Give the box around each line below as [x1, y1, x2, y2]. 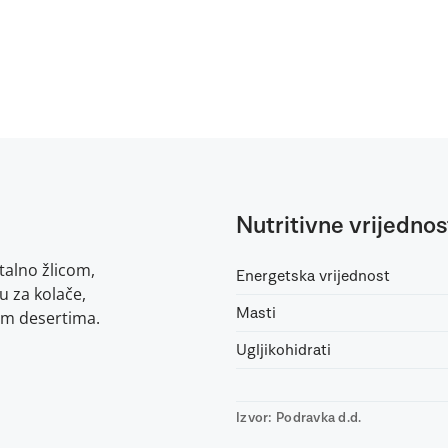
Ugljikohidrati [235, 342, 331, 358]
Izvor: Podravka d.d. [235, 411, 362, 425]
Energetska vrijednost [235, 268, 390, 284]
